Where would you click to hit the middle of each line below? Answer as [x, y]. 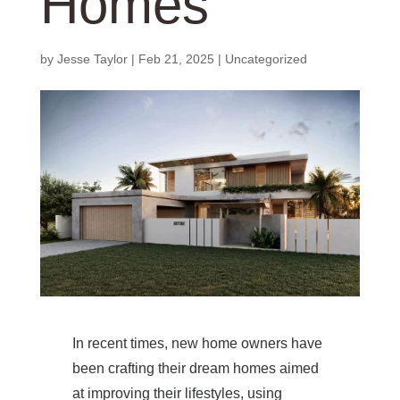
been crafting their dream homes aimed [195, 368]
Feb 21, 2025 [176, 59]
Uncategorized [266, 59]
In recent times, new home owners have [197, 343]
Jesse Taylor [92, 59]
